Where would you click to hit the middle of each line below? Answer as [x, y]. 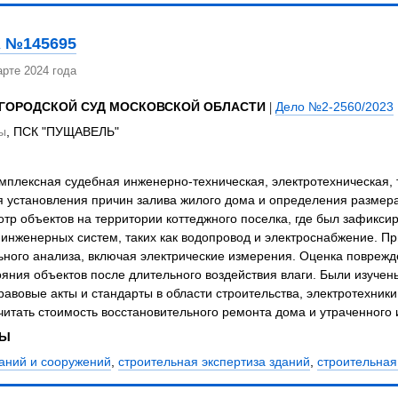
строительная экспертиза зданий [214, 362]
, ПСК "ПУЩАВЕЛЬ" [62, 132]
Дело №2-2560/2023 [334, 107]
